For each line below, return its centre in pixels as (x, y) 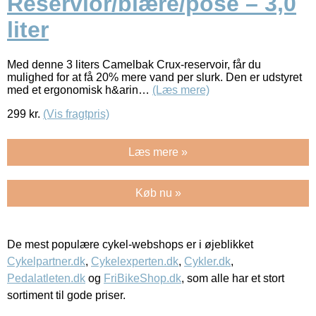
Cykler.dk (207, 261)
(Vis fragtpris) (76, 114)
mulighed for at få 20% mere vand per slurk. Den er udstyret (154, 77)
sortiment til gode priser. (66, 295)
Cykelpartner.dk (46, 261)
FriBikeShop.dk (142, 278)
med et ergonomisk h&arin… (80, 90)
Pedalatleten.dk (46, 278)
